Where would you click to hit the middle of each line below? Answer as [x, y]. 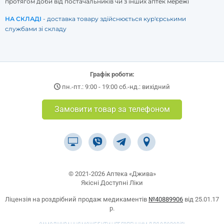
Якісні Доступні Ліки [112, 183]
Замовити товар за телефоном [112, 109]
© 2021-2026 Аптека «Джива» [112, 174]
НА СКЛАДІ [23, 19]
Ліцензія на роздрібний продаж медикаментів [77, 199]
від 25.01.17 [201, 199]
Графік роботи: [112, 74]
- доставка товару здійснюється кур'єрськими [114, 19]
